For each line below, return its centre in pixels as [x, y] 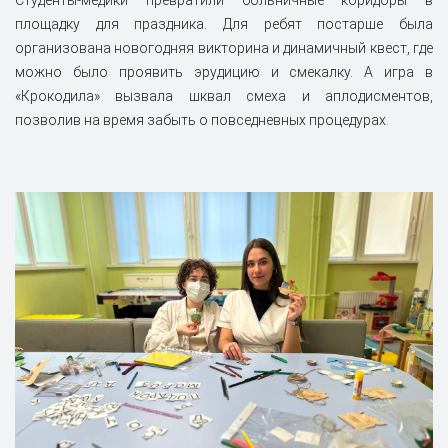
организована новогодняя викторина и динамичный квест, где [224, 48]
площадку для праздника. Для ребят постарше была [224, 24]
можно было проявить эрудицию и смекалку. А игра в [224, 72]
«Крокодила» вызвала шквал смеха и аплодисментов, [224, 96]
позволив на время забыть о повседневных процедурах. [202, 120]
